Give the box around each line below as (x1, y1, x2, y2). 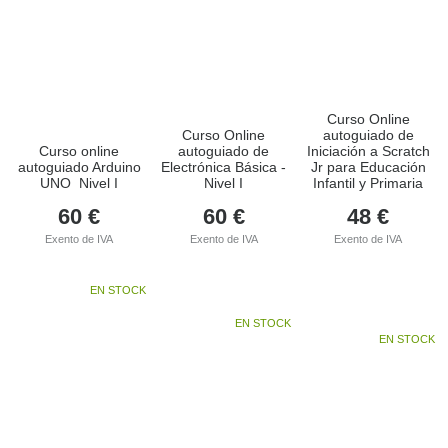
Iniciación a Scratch (306, 142, 430, 159)
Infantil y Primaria (313, 174, 424, 191)
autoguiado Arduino (17, 158, 141, 175)
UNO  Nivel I (40, 174, 119, 191)
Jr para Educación (310, 158, 426, 175)
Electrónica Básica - (161, 158, 287, 175)
